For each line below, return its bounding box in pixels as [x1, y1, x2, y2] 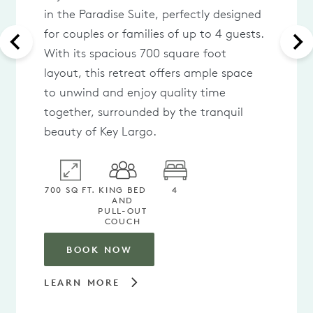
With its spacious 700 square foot [44, 46, 226, 60]
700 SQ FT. [45, 184, 96, 195]
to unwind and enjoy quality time [44, 85, 226, 99]
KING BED [99, 184, 147, 195]
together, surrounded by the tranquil [44, 105, 243, 119]
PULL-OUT [98, 205, 147, 216]
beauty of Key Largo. [44, 124, 156, 138]
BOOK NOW [66, 244, 133, 255]
